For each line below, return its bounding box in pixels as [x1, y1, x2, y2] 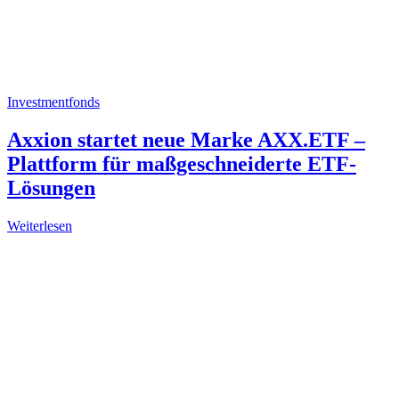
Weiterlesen [7, 218, 72, 234]
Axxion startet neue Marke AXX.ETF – [7, 128, 365, 152]
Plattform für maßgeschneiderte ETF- [7, 152, 356, 176]
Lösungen [7, 176, 95, 200]
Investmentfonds [7, 94, 100, 110]
